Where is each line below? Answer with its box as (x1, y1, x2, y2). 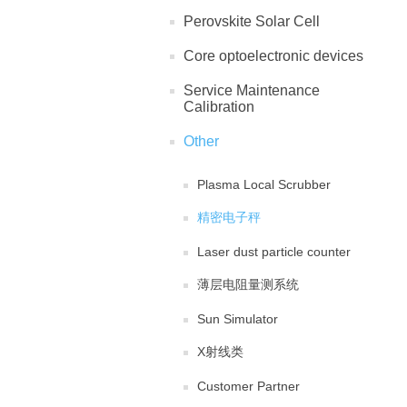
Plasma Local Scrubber (197, 177, 331, 193)
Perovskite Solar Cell (184, 14, 320, 30)
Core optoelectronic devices (184, 48, 363, 65)
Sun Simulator (197, 312, 278, 327)
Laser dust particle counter (197, 244, 351, 260)
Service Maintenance (184, 83, 320, 99)
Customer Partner (197, 379, 300, 394)
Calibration (184, 99, 254, 115)
